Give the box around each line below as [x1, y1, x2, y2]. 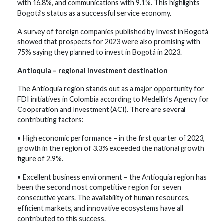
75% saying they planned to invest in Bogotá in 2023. [17, 48, 182, 56]
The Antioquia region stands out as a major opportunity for [17, 84, 204, 93]
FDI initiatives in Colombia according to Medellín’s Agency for [17, 95, 209, 103]
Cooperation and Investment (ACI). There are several [17, 105, 185, 113]
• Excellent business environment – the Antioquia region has [17, 173, 207, 181]
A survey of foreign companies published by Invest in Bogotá [17, 27, 208, 36]
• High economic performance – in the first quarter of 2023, [17, 134, 205, 142]
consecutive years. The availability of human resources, [17, 193, 190, 202]
